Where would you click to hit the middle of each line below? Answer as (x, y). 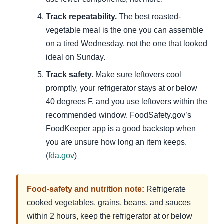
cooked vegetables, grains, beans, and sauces (109, 202)
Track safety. (70, 74)
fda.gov (61, 155)
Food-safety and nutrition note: (85, 189)
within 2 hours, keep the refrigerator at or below (109, 216)
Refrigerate (165, 189)
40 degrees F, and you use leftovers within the (127, 101)
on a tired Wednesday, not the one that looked (127, 43)
